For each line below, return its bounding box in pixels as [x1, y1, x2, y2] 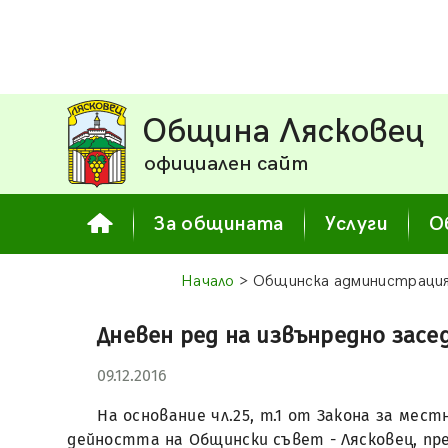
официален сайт [144, 151, 309, 176]
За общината [154, 212, 284, 236]
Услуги [324, 212, 389, 236]
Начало [180, 272, 235, 291]
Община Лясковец [142, 112, 425, 152]
